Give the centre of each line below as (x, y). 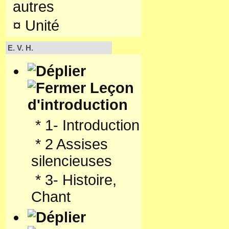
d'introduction (78, 105)
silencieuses (72, 161)
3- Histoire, (81, 180)
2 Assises (76, 144)
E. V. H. (20, 48)
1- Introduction (92, 125)
